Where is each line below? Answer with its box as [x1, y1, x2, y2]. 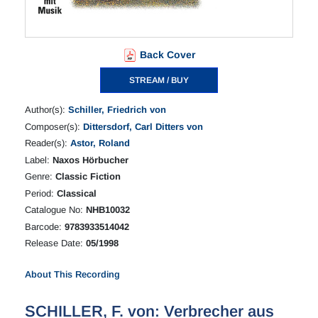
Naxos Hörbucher [53, 154, 128, 165]
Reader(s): [25, 138, 70, 149]
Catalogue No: [25, 204, 86, 216]
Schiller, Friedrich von [68, 104, 166, 116]
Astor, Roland [70, 138, 130, 149]
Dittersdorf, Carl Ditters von [83, 121, 203, 132]
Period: [25, 187, 57, 199]
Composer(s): [25, 121, 83, 132]
